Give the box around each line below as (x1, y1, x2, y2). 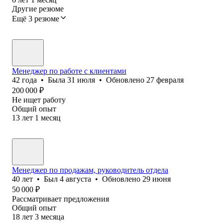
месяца (41, 212, 64, 221)
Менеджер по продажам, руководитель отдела (12, 165, 168, 174)
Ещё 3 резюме (12, 14, 59, 23)
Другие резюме (12, 4, 64, 13)
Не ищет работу (12, 95, 66, 104)
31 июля (67, 75, 95, 84)
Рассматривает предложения (12, 194, 109, 203)
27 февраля (146, 75, 184, 84)
